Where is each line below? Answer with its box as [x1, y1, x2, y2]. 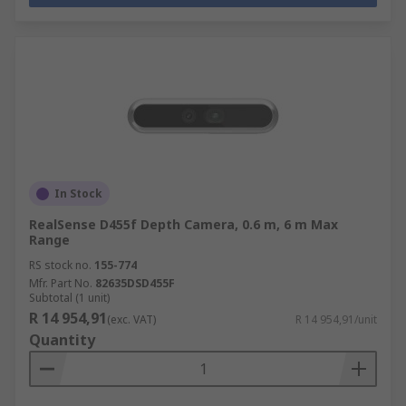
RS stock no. [29, 257, 92, 273]
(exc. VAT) [107, 312, 156, 327]
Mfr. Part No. [29, 275, 92, 291]
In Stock [54, 186, 102, 201]
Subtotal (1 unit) [29, 290, 110, 305]
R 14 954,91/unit [295, 312, 377, 327]
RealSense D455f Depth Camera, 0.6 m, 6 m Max [29, 216, 338, 233]
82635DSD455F [95, 275, 175, 291]
